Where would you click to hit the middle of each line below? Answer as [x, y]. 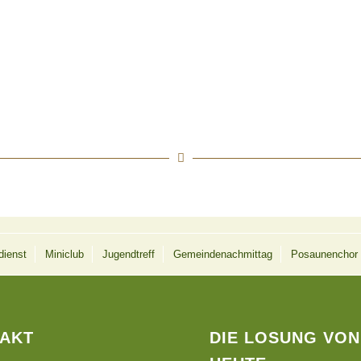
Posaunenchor [324, 255]
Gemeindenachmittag [222, 255]
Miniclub [64, 255]
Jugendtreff [128, 255]
